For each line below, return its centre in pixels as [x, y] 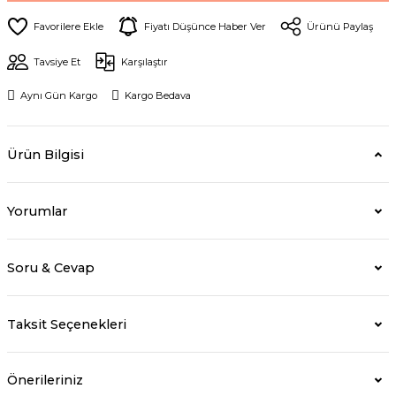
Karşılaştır [145, 62]
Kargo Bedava [158, 95]
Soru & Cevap [51, 267]
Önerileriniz [45, 380]
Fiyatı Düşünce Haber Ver [205, 27]
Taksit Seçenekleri [67, 324]
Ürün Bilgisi [46, 154]
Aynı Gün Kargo [59, 95]
